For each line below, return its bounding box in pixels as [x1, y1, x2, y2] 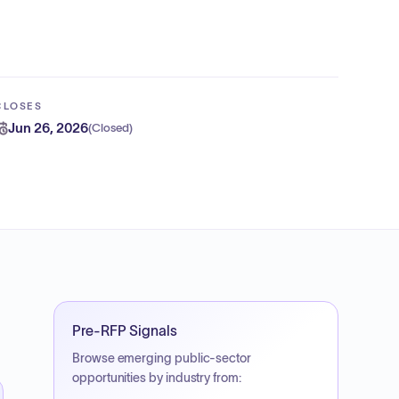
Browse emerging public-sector [72, 351, 251, 365]
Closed [92, 122, 130, 134]
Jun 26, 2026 [8, 120, 89, 135]
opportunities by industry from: [72, 370, 241, 385]
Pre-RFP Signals [72, 322, 177, 338]
